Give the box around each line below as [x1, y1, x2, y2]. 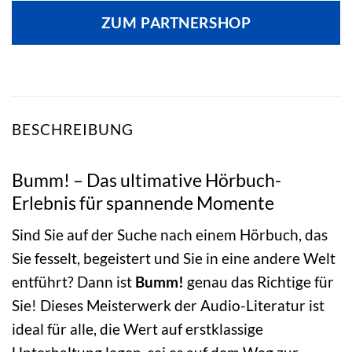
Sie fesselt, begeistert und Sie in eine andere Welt [12, 249, 335, 268]
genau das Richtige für [184, 273, 334, 291]
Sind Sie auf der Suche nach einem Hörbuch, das [12, 225, 328, 244]
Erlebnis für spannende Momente [12, 191, 274, 214]
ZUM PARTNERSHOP [101, 14, 251, 32]
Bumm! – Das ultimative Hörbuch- [12, 168, 281, 191]
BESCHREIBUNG [12, 120, 134, 139]
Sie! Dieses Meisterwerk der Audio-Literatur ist [12, 296, 324, 315]
